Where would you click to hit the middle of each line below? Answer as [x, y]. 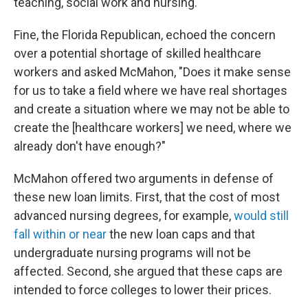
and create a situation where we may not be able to [152, 109]
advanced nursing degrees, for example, [124, 216]
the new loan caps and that [181, 234]
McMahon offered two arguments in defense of [144, 178]
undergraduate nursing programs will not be [132, 253]
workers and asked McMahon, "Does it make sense [152, 72]
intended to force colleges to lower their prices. [143, 290]
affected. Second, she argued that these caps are [148, 271]
